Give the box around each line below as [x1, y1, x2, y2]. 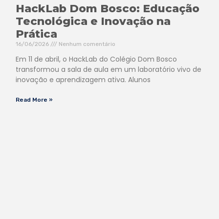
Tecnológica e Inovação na [16, 14, 171, 28]
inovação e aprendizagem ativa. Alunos [16, 74, 151, 85]
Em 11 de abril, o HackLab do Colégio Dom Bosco [16, 54, 177, 64]
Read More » [16, 96, 53, 103]
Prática [16, 27, 57, 41]
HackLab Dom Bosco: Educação [16, 1, 199, 15]
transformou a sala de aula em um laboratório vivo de [16, 64, 201, 74]
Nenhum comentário [57, 40, 115, 47]
